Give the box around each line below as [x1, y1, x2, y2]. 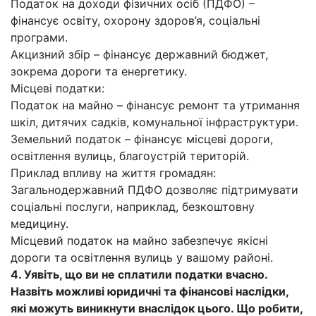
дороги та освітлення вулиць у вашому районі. [11, 250, 273, 265]
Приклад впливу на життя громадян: [11, 166, 216, 180]
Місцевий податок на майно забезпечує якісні [11, 233, 268, 248]
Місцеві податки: [11, 81, 104, 95]
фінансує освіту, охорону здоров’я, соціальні [11, 13, 260, 28]
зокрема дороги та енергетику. [11, 64, 187, 78]
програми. [11, 30, 68, 44]
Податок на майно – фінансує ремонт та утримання [11, 98, 300, 112]
